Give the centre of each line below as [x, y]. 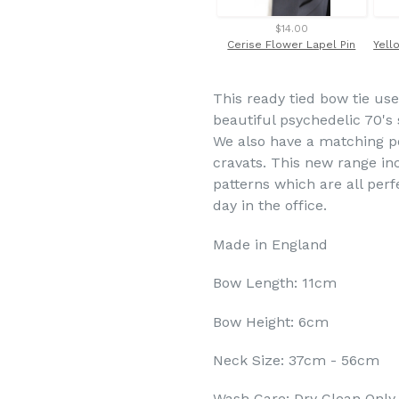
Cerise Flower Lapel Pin [292, 45]
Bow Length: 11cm [275, 283]
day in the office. [270, 206]
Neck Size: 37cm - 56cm [296, 360]
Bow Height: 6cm [271, 322]
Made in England [270, 244]
